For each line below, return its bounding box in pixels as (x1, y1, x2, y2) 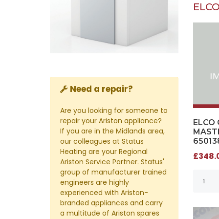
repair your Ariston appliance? (60, 115, 162, 126)
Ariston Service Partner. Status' (60, 156, 164, 167)
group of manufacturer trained (60, 167, 167, 177)
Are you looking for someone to (60, 105, 168, 115)
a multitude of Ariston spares (60, 208, 159, 218)
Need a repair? (70, 83, 133, 95)
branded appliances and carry (60, 197, 163, 208)
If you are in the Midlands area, (60, 126, 165, 136)
